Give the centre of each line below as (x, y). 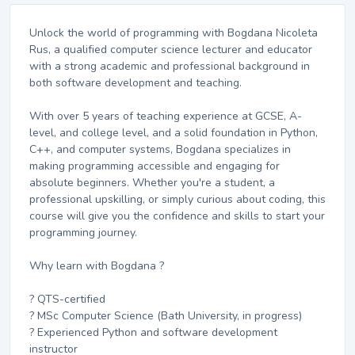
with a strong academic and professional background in (170, 67)
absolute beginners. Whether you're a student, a (152, 183)
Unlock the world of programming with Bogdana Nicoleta (174, 33)
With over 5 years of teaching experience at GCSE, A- (166, 116)
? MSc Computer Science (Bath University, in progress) (166, 316)
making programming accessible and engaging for (155, 166)
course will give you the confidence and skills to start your (177, 216)
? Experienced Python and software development (153, 333)
